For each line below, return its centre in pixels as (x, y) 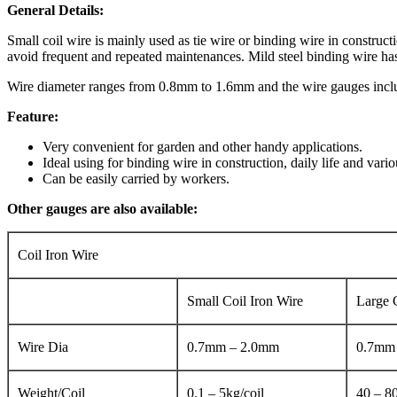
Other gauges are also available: (102, 209)
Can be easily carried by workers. (136, 179)
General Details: (55, 11)
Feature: (33, 117)
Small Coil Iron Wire (245, 301)
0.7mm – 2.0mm (233, 347)
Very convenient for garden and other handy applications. (202, 147)
